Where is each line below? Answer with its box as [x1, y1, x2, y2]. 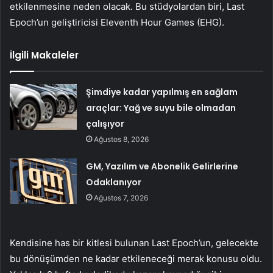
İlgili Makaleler [10, 49, 79, 62]
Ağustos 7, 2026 [94, 193, 149, 203]
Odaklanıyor [86, 176, 142, 189]
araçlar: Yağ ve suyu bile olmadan [86, 102, 236, 115]
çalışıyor [86, 118, 125, 130]
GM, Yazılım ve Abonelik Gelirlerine [86, 160, 239, 173]
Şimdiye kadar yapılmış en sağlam [86, 86, 238, 99]
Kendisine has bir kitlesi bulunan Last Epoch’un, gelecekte [10, 237, 258, 249]
